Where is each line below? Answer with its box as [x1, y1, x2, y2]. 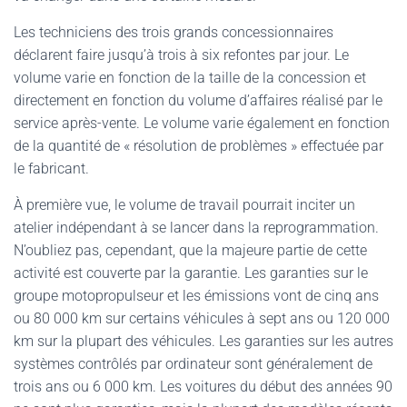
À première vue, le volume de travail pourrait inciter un [14, 196, 355, 213]
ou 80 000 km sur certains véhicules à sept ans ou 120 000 [14, 310, 390, 327]
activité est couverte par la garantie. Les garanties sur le [14, 264, 368, 282]
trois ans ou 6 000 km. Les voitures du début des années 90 [14, 378, 392, 395]
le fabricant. [14, 160, 89, 177]
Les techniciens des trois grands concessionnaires [14, 24, 333, 41]
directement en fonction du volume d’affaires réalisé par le [14, 92, 382, 109]
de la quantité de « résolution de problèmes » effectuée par [14, 137, 383, 154]
